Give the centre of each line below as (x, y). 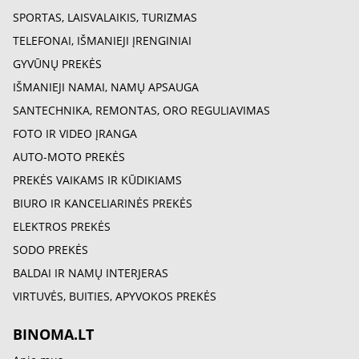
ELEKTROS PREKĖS (62, 226)
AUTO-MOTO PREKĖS (69, 157)
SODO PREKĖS (50, 250)
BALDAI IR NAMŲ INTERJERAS (91, 273)
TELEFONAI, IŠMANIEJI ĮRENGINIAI (102, 40)
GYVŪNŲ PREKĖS (57, 64)
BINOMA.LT (53, 334)
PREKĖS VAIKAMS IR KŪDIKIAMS (97, 180)
